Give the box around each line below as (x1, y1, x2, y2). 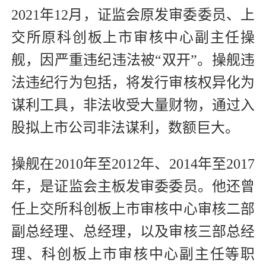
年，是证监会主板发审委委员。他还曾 (11, 179, 255, 195)
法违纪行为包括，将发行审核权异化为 (11, 75, 255, 91)
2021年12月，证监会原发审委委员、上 (11, 7, 255, 23)
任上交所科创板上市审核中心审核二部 (11, 201, 255, 217)
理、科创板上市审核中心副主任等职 (11, 246, 255, 262)
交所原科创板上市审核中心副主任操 (11, 30, 255, 46)
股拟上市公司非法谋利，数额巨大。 (11, 120, 239, 136)
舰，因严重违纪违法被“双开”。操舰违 (11, 52, 255, 68)
